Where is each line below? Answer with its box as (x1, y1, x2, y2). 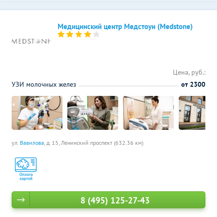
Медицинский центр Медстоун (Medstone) (58, 22, 193, 31)
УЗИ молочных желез (12, 80, 76, 89)
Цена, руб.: (173, 68, 205, 77)
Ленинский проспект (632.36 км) (61, 139, 143, 146)
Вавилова (20, 139, 44, 146)
